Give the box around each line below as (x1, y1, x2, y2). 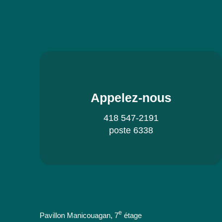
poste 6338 (109, 125, 153, 135)
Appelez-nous (90, 90, 171, 105)
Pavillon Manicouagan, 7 (40, 211, 118, 220)
